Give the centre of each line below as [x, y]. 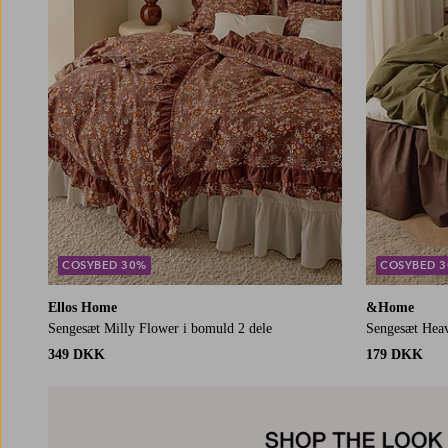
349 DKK [76, 355]
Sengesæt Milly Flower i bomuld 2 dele [160, 329]
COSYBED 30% [104, 265]
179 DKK [394, 355]
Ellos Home [82, 308]
